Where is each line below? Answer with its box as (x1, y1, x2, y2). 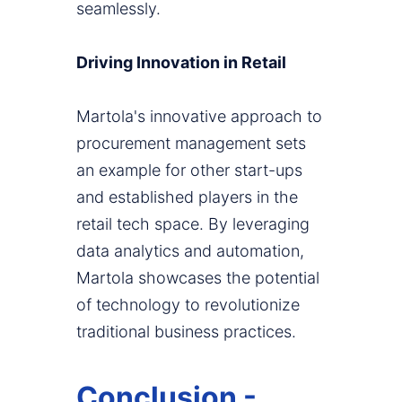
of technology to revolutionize (76, 295, 300, 315)
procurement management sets (76, 134, 306, 153)
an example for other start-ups (76, 161, 302, 180)
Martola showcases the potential (76, 268, 319, 288)
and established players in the (76, 188, 298, 207)
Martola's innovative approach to (76, 107, 322, 127)
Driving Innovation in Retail (76, 53, 286, 73)
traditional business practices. (76, 322, 296, 342)
